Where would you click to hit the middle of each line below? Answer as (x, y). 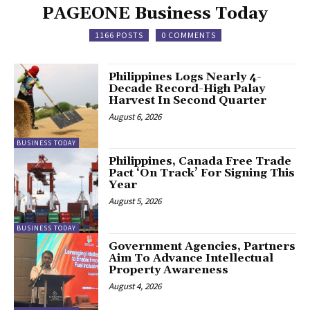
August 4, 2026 (135, 286)
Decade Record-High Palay (187, 89)
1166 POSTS (119, 35)
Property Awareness (169, 270)
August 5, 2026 (135, 201)
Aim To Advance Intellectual (191, 258)
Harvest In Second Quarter (188, 101)
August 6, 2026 (135, 117)
